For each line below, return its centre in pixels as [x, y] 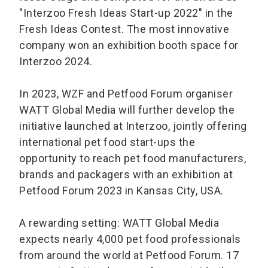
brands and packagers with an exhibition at [126, 175]
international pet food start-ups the [107, 142]
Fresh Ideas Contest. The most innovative [124, 29]
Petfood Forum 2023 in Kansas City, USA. [121, 191]
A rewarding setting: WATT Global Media [119, 223]
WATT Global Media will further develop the [127, 110]
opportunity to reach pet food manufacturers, [133, 159]
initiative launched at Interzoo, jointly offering [133, 126]
